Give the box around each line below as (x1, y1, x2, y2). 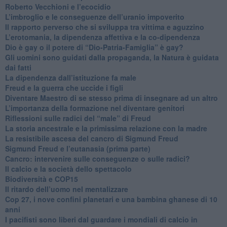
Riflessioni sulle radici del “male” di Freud (5, 112, 151, 123)
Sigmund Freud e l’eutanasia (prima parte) (5, 143, 150, 154)
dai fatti (5, 62, 31, 72)
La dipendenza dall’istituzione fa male (5, 72, 136, 83)
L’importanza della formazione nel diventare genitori (5, 102, 184, 113)
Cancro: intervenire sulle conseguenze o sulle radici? (5, 153, 190, 164)
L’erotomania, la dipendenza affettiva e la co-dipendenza (5, 31, 200, 42)
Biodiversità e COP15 (5, 173, 78, 184)
